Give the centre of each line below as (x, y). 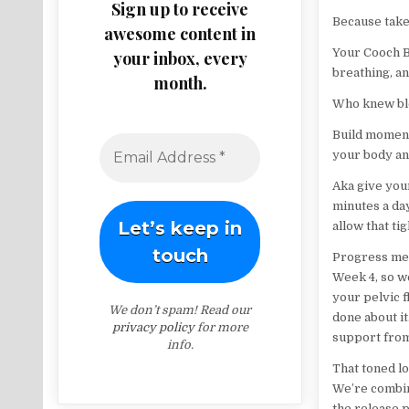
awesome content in (180, 33)
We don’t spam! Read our (180, 309)
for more (221, 327)
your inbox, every (180, 58)
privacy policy (153, 327)
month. (180, 83)
